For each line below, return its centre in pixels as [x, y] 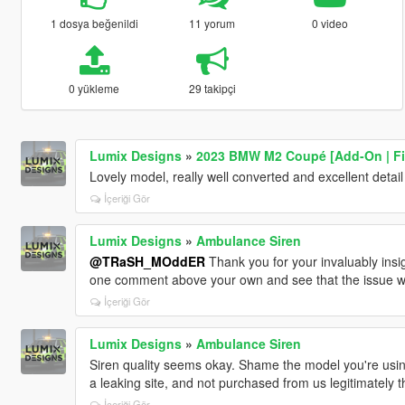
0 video [330, 23]
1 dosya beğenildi [94, 23]
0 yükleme [94, 88]
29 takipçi [212, 88]
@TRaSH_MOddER [147, 261]
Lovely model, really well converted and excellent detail [246, 176]
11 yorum [212, 23]
